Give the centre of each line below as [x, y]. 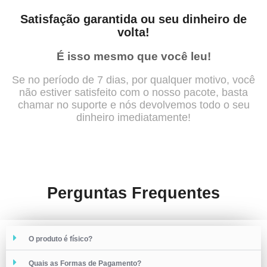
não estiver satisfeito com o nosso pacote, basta [133, 92]
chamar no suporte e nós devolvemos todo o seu [133, 105]
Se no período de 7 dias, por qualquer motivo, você [133, 80]
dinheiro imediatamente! [133, 117]
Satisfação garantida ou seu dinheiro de [133, 19]
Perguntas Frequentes [133, 193]
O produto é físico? [60, 239]
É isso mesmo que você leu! [133, 56]
